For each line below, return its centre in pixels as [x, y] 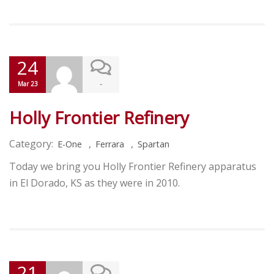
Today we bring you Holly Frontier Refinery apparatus [133, 167]
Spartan [154, 144]
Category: [31, 144]
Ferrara [110, 144]
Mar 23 [28, 84]
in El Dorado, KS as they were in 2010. [94, 183]
